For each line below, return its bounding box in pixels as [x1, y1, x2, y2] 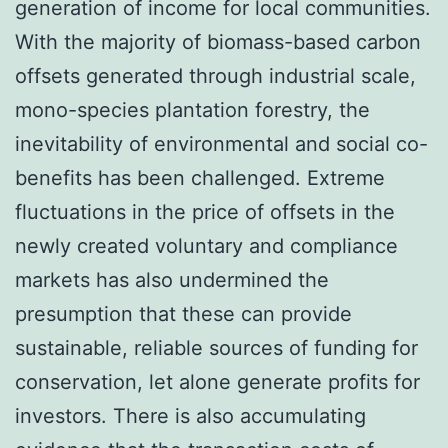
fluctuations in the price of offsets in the [15, 200, 395, 224]
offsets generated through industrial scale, [15, 64, 416, 88]
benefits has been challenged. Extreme [15, 166, 385, 190]
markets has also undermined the [15, 268, 329, 292]
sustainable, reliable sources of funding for [15, 336, 418, 360]
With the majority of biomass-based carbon [15, 30, 421, 54]
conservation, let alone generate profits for [15, 370, 420, 394]
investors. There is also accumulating [15, 404, 366, 428]
